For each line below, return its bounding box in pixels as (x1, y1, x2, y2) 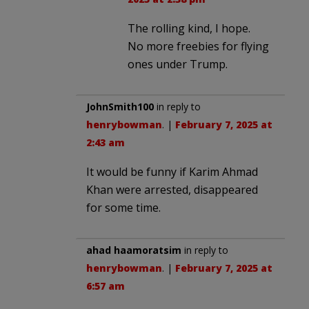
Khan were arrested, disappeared (86, 181, 258, 197)
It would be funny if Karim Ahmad (86, 163, 258, 179)
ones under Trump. (128, 56, 228, 72)
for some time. (86, 199, 161, 215)
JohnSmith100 (86, 99, 154, 113)
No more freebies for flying (128, 38, 269, 54)
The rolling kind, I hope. (128, 20, 250, 36)
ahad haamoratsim (86, 243, 181, 257)
